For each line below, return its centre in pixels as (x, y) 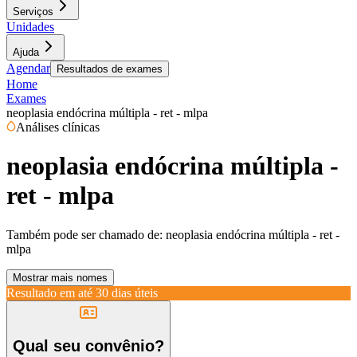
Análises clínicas (58, 127)
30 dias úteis (127, 292)
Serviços (33, 12)
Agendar (28, 68)
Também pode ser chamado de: (84, 234)
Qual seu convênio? (88, 346)
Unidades (30, 27)
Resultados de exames (110, 69)
